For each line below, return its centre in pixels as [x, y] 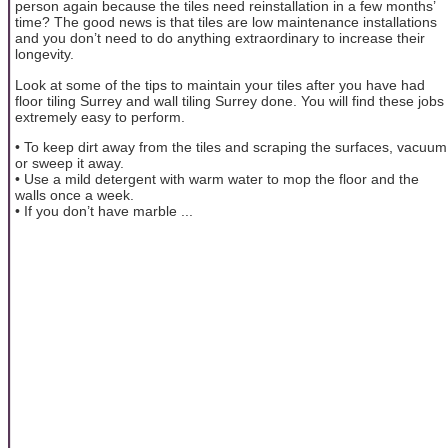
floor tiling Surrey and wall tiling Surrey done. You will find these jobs [229, 100]
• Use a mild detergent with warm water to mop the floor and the [217, 178]
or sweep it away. [69, 162]
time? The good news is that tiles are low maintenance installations [226, 22]
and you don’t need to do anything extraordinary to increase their [220, 38]
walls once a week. [74, 194]
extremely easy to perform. [100, 116]
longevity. [44, 54]
